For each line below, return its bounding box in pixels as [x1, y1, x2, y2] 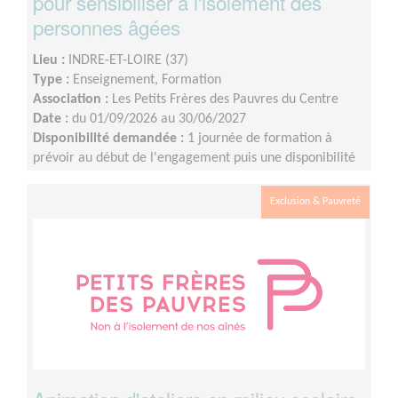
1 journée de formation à [187, 131, 332, 147]
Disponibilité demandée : [33, 131, 187, 147]
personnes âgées [33, 12, 180, 42]
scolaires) [33, 190, 88, 205]
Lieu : [33, 53, 68, 68]
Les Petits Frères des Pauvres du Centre [112, 92, 338, 107]
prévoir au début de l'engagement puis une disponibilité [33, 151, 355, 166]
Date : [33, 112, 72, 127]
